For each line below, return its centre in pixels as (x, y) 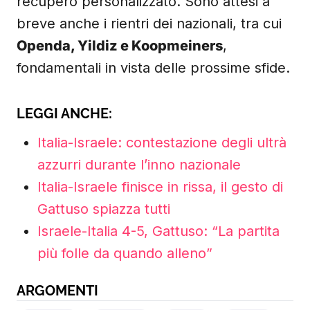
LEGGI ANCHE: (64, 113)
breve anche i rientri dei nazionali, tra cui (149, 24)
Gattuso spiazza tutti (104, 209)
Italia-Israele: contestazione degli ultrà (162, 143)
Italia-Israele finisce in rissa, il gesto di (160, 187)
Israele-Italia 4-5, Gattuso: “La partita (158, 231)
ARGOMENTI (57, 291)
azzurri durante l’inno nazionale (139, 165)
